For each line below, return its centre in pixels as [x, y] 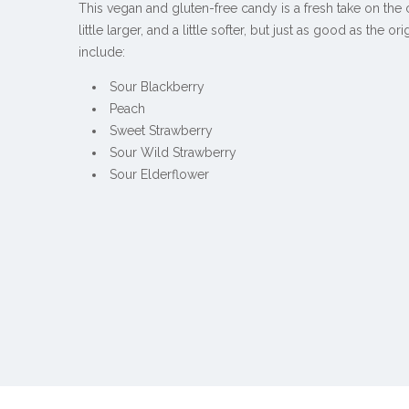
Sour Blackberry [159, 87]
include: [102, 52]
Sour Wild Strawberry [173, 153]
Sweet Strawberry [163, 131]
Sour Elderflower [162, 175]
